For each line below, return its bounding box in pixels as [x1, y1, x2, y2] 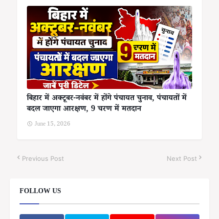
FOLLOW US [20, 186, 61, 197]
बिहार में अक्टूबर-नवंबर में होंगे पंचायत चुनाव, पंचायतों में [27, 92, 187, 105]
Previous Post [22, 154, 64, 162]
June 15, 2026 [35, 120, 70, 130]
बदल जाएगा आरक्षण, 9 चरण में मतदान [27, 103, 141, 116]
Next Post [167, 154, 197, 162]
